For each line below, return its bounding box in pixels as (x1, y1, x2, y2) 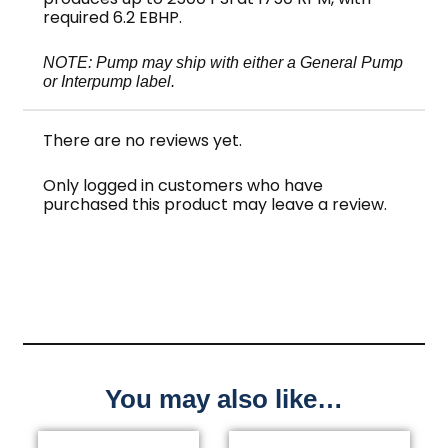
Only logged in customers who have (43, 173, 324, 197)
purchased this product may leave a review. (43, 192, 388, 216)
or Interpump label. (43, 72, 176, 90)
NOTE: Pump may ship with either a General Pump (43, 53, 404, 71)
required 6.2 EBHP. (43, 6, 183, 30)
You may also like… (105, 384, 343, 415)
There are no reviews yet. (43, 128, 243, 152)
